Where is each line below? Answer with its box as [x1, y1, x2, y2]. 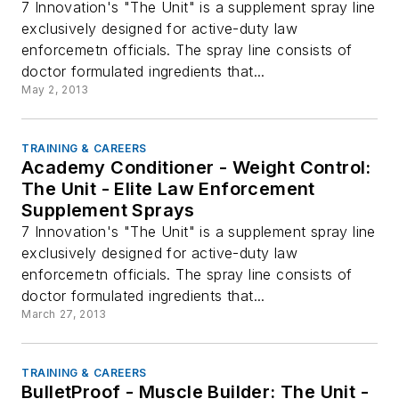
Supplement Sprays [21, 199, 195, 221]
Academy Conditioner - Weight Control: [21, 157, 371, 178]
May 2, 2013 [21, 83, 89, 96]
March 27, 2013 [21, 307, 107, 321]
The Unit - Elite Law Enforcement [21, 178, 315, 199]
